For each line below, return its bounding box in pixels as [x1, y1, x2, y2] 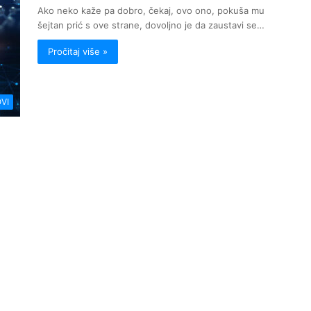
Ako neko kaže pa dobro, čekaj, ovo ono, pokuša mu [37, 4, 264, 16]
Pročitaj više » [48, 45, 108, 57]
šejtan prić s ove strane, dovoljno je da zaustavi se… [37, 19, 264, 31]
